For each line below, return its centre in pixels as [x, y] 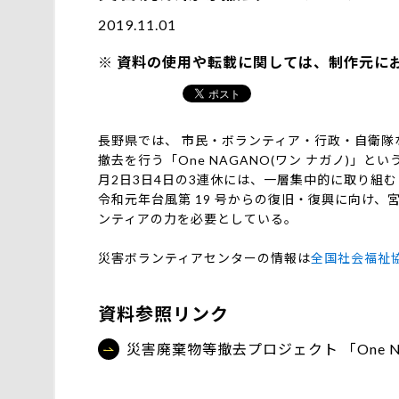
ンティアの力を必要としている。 [198, 219]
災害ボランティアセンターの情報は [204, 258]
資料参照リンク [163, 313]
